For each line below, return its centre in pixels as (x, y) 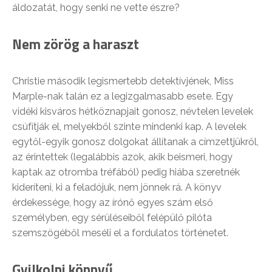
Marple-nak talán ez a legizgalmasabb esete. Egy (123, 96)
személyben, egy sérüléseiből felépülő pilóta (112, 218)
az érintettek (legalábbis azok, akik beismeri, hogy (122, 157)
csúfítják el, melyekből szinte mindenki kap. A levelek (129, 127)
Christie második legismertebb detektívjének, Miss (123, 81)
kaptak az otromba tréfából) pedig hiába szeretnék (126, 172)
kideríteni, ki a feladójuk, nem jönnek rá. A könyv (117, 187)
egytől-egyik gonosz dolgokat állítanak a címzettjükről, (135, 142)
